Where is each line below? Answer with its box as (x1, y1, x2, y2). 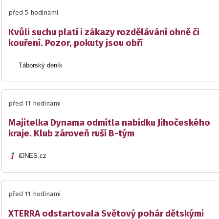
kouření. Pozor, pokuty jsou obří (8, 37, 143, 48)
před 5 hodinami (8, 9, 58, 17)
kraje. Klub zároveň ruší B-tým (8, 128, 134, 139)
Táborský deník (19, 61, 63, 69)
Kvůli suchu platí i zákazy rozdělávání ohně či (8, 26, 199, 38)
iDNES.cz (19, 152, 47, 159)
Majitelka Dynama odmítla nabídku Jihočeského (8, 117, 210, 129)
